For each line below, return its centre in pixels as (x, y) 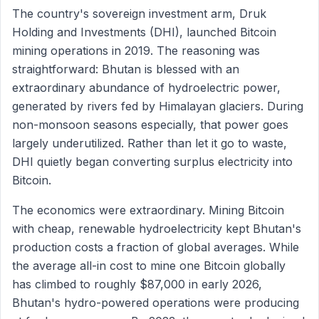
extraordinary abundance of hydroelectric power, (146, 88)
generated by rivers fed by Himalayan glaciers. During (158, 106)
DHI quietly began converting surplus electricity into (152, 162)
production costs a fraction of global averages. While (156, 247)
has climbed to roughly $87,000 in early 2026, (137, 284)
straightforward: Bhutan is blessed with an (126, 69)
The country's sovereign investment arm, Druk (139, 14)
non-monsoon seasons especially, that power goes (150, 125)
